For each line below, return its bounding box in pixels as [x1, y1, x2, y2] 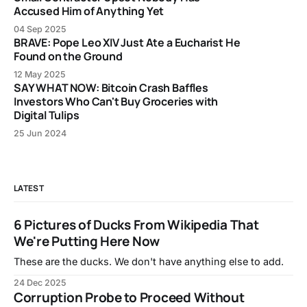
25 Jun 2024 [14, 128, 66, 139]
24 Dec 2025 [14, 278, 66, 288]
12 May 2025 [14, 69, 66, 80]
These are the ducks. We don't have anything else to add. [14, 256, 284, 268]
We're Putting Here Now [14, 232, 160, 251]
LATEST [14, 182, 44, 195]
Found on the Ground [14, 49, 123, 64]
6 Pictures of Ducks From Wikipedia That [14, 216, 259, 234]
